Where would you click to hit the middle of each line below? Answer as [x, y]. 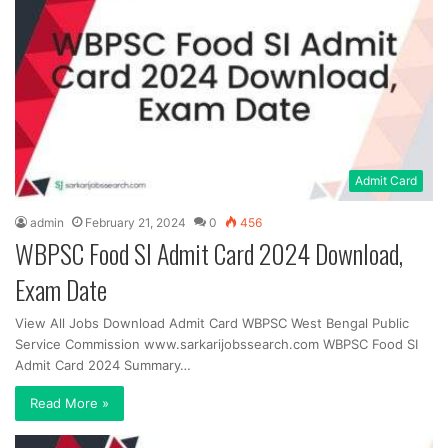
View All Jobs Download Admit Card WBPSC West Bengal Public [212, 322]
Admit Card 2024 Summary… [103, 364]
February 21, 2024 [135, 222]
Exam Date [61, 289]
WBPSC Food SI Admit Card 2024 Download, [209, 253]
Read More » [69, 402]
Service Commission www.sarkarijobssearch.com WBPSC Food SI [216, 343]
